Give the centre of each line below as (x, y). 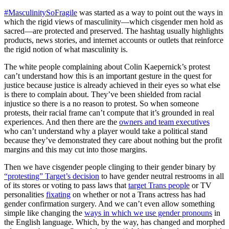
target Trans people (159, 185)
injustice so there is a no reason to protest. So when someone (101, 103)
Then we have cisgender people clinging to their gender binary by (110, 167)
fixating (58, 194)
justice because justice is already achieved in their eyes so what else (112, 85)
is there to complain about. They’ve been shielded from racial (102, 94)
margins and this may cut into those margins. (76, 149)
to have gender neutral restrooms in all (162, 176)
